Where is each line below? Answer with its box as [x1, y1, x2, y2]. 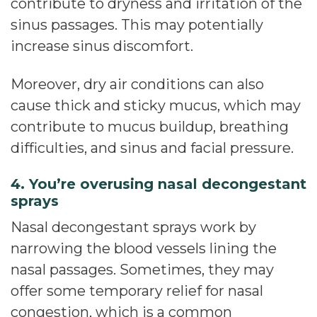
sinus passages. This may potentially [11, 16, 263, 33]
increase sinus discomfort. [11, 38, 193, 54]
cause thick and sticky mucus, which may [11, 97, 301, 114]
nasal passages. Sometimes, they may [11, 261, 274, 278]
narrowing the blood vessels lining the [11, 240, 277, 257]
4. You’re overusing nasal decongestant [11, 175, 306, 192]
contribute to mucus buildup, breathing [11, 118, 289, 135]
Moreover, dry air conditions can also [11, 76, 264, 93]
